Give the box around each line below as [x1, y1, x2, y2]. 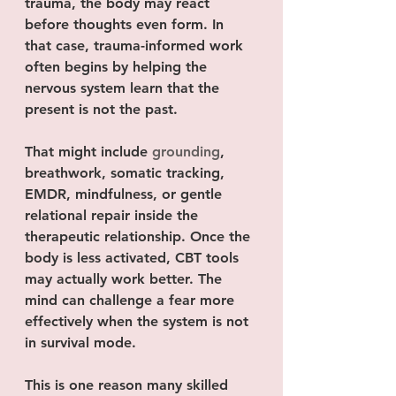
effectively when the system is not [25, 313, 253, 330]
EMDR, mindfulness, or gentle [25, 186, 226, 202]
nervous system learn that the [25, 80, 224, 96]
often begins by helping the [25, 58, 211, 75]
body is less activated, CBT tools [25, 249, 243, 266]
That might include [25, 143, 152, 160]
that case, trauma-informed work [25, 37, 247, 54]
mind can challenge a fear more [25, 292, 239, 308]
